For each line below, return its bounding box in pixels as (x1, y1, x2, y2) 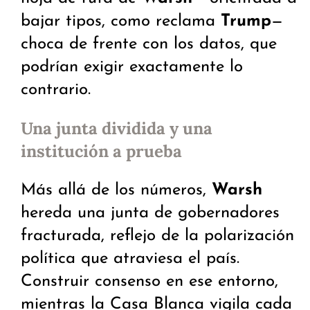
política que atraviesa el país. (21, 250, 239, 268)
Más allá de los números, (21, 182, 212, 199)
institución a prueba (21, 140, 182, 163)
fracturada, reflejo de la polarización (21, 228, 294, 245)
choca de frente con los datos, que (21, 36, 277, 53)
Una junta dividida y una (21, 118, 212, 140)
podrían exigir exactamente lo (21, 59, 243, 76)
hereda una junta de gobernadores (21, 205, 280, 222)
